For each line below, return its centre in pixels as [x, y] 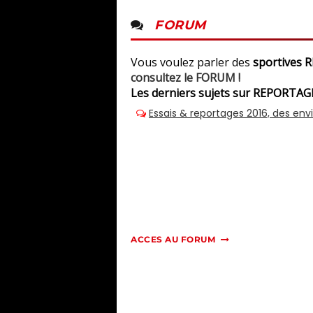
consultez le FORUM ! [185, 78]
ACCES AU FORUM [173, 240]
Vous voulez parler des [192, 63]
